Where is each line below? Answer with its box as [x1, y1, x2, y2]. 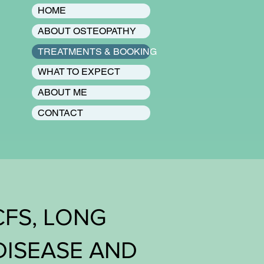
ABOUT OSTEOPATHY [38, 25, 136, 37]
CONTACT [38, 107, 83, 118]
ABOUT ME [38, 86, 87, 98]
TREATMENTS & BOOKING [38, 45, 157, 57]
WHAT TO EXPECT [38, 66, 120, 78]
